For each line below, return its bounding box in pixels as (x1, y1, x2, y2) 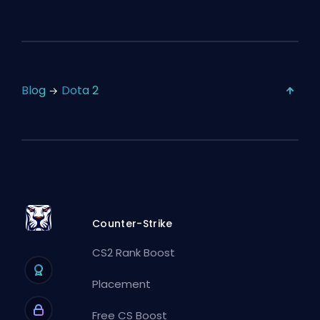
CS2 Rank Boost (92, 244, 176, 260)
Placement (92, 276, 151, 291)
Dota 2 (61, 82, 99, 99)
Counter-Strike (92, 216, 173, 231)
